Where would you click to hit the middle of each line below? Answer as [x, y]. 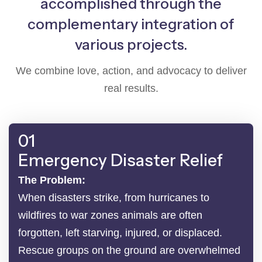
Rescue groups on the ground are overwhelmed [129, 250]
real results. [131, 88]
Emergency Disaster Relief [120, 160]
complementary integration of [131, 24]
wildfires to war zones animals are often [110, 215]
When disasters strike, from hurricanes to [114, 197]
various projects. [131, 44]
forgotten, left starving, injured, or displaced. [120, 232]
